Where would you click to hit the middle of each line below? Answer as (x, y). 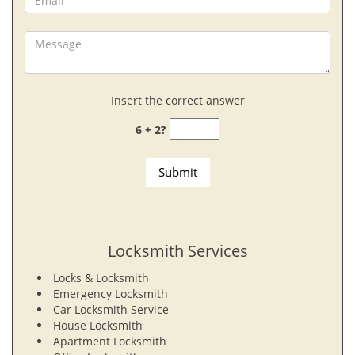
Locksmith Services (177, 251)
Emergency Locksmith (111, 294)
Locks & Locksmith (101, 278)
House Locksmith (99, 325)
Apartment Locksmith (110, 341)
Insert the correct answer (177, 100)
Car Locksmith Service (111, 309)
